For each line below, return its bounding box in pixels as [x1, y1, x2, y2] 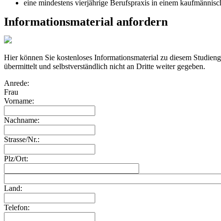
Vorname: [4, 97, 34, 106]
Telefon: [4, 203, 30, 212]
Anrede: [4, 79, 29, 88]
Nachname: [4, 116, 39, 125]
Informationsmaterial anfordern [4, 15, 168, 29]
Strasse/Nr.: [4, 135, 39, 144]
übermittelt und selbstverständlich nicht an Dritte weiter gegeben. [4, 62, 205, 71]
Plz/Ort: [4, 154, 28, 163]
